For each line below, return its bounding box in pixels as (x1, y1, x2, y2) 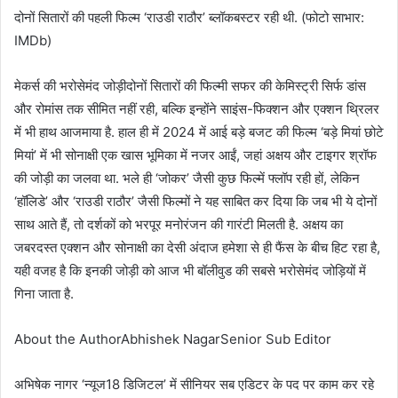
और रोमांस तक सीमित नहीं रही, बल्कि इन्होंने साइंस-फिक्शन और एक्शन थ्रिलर (14, 99, 379, 117)
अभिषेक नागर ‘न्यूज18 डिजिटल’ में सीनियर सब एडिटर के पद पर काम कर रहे (14, 375, 374, 393)
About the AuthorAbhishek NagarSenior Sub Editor (14, 330, 331, 347)
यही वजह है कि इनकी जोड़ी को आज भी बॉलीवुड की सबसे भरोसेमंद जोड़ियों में (14, 261, 366, 279)
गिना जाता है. (14, 284, 74, 302)
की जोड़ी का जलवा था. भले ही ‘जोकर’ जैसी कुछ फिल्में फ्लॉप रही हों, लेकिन (14, 169, 360, 187)
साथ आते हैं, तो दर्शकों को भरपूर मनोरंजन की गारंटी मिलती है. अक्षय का (14, 215, 343, 233)
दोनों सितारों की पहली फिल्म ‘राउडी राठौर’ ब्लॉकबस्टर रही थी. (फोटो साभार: (14, 8, 364, 26)
